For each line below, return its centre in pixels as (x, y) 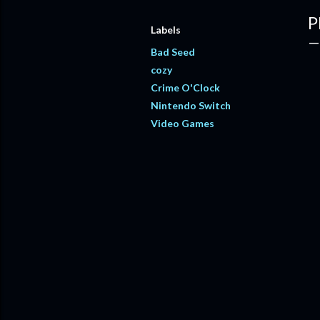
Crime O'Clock (185, 87)
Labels (166, 30)
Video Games (182, 123)
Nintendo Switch (191, 105)
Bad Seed (173, 52)
